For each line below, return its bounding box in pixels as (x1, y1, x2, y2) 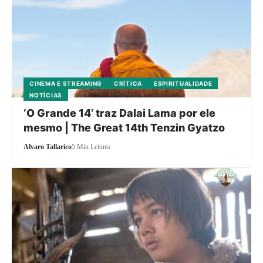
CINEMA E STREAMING (29, 80, 102, 87)
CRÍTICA (114, 80, 142, 87)
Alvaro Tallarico (23, 143, 72, 151)
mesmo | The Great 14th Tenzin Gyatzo (23, 122, 225, 134)
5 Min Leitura (72, 143, 110, 151)
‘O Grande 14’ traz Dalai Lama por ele (23, 107, 216, 120)
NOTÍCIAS (29, 92, 62, 99)
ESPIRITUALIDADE (153, 80, 213, 87)
